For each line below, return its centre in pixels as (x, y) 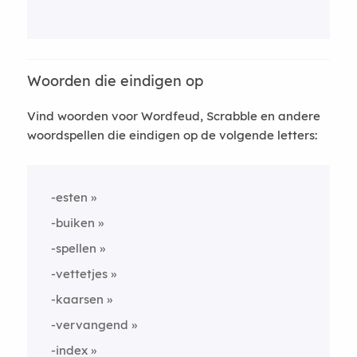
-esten (69, 197)
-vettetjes (79, 274)
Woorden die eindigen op (115, 81)
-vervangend (89, 325)
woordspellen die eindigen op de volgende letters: (172, 135)
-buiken (73, 223)
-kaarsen (77, 299)
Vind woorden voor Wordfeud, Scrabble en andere (173, 116)
